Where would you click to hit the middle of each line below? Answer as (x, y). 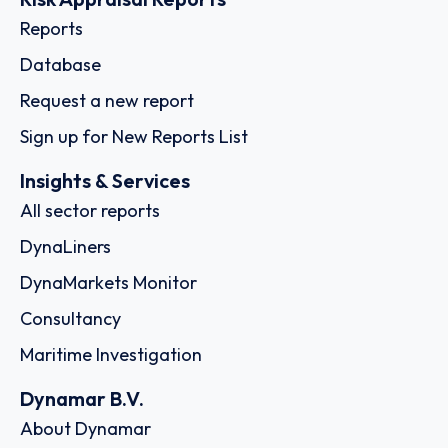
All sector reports (90, 210)
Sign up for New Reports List (134, 136)
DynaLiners (65, 246)
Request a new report (107, 100)
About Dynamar (85, 429)
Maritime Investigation (111, 354)
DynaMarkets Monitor (108, 282)
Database (60, 64)
